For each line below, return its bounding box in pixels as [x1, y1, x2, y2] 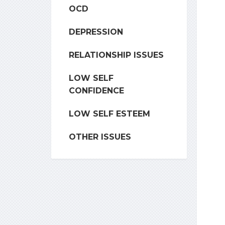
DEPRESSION [69, 27, 123, 37]
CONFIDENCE [69, 86, 124, 95]
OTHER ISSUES [69, 132, 131, 142]
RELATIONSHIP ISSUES [69, 50, 164, 60]
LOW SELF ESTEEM [69, 109, 150, 119]
